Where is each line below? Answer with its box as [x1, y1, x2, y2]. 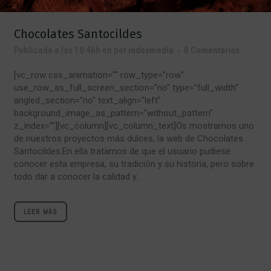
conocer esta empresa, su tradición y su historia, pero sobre [14, 158, 254, 170]
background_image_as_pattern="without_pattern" [14, 108, 213, 119]
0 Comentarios [184, 45, 240, 56]
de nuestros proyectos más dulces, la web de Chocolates [14, 133, 243, 145]
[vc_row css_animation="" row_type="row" [14, 70, 184, 81]
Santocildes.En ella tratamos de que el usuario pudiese [14, 146, 230, 157]
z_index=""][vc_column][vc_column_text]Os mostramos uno [14, 120, 254, 132]
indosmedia [128, 45, 174, 56]
